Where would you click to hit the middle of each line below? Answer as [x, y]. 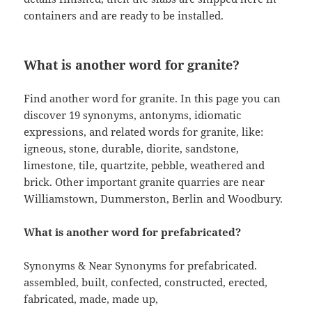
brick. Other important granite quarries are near [145, 182]
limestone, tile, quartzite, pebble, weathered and [145, 165]
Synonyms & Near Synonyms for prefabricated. [141, 266]
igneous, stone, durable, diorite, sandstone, [132, 149]
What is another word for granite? [132, 65]
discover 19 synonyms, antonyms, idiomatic [133, 115]
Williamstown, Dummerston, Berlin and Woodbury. [154, 199]
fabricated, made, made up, [91, 299]
